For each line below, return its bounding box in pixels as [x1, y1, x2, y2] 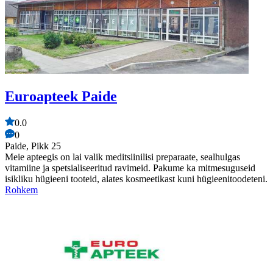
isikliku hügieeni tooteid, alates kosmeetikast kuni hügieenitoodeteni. [5, 174, 268, 185]
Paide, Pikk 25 [5, 141, 61, 152]
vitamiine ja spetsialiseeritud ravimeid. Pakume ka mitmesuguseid [5, 163, 255, 174]
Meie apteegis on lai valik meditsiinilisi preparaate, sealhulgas [5, 152, 240, 163]
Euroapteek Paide [5, 88, 117, 104]
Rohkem [5, 185, 38, 196]
